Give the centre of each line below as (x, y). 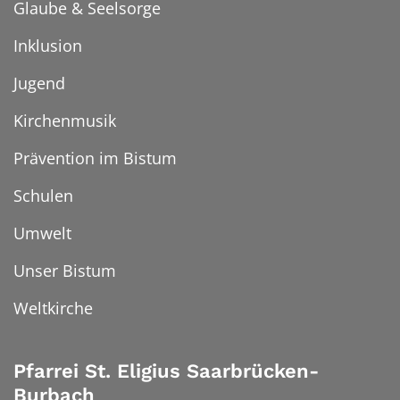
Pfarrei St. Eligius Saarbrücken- (166, 371)
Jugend (39, 83)
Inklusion (48, 45)
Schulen (43, 195)
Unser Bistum (65, 270)
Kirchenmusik (65, 120)
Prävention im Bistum (95, 158)
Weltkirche (53, 308)
